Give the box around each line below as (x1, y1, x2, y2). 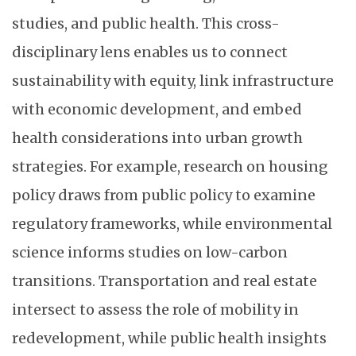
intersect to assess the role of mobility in (12, 300, 299, 319)
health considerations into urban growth (12, 129, 303, 147)
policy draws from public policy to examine (12, 186, 315, 204)
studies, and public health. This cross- (12, 14, 280, 33)
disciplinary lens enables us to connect (12, 43, 288, 61)
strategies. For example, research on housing (12, 157, 328, 176)
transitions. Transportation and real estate (12, 272, 317, 290)
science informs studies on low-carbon (12, 243, 288, 261)
